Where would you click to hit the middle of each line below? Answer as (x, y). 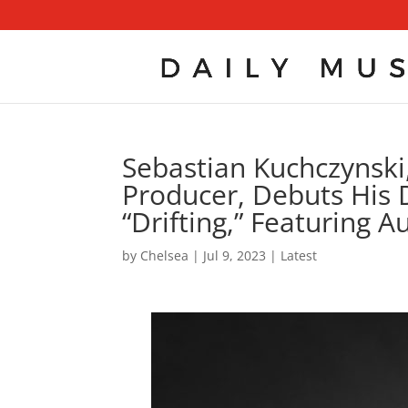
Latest (299, 255)
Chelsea (165, 255)
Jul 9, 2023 (235, 255)
